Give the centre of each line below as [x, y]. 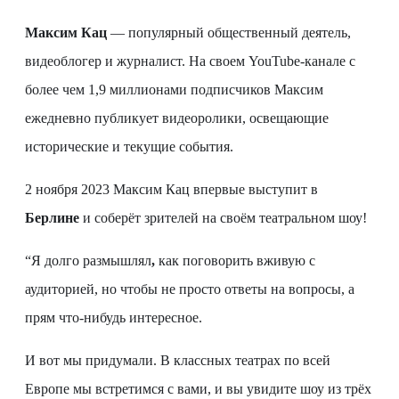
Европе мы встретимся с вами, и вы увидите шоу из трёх [198, 389]
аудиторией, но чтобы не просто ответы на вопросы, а [190, 289]
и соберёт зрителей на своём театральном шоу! [223, 218]
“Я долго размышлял [88, 261]
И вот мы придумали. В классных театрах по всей [178, 361]
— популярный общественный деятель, [229, 33]
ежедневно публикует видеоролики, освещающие [177, 118]
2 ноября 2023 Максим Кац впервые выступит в [171, 190]
